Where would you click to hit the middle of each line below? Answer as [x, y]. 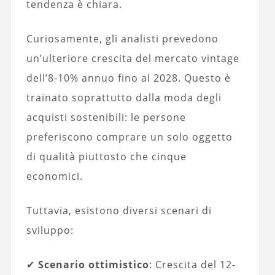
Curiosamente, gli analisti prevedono [122, 39]
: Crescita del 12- [192, 265]
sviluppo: [50, 230]
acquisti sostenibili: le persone [106, 118]
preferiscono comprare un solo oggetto [129, 137]
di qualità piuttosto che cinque [106, 157]
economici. [54, 176]
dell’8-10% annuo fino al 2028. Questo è [128, 78]
